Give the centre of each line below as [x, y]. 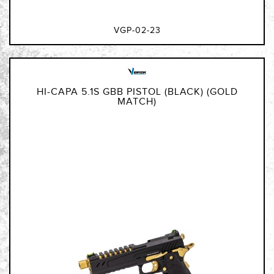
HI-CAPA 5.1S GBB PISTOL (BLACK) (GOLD [137, 92]
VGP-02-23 [137, 30]
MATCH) [137, 102]
